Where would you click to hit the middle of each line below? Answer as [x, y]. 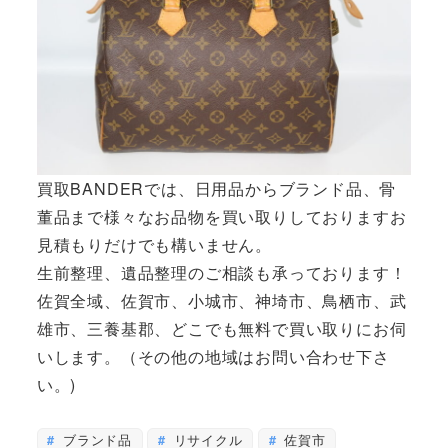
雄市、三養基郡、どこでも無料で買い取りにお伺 [221, 329]
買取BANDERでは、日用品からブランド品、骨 [216, 189]
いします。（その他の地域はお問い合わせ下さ [213, 357]
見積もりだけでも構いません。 [154, 245]
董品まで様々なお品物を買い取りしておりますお [221, 217]
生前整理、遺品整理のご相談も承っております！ [221, 273]
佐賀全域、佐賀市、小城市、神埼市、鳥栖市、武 [221, 301]
